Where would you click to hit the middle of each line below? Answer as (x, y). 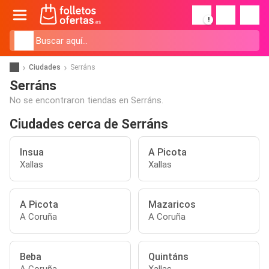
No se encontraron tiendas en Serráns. (86, 100)
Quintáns (168, 257)
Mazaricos (172, 204)
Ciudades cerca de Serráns (89, 124)
